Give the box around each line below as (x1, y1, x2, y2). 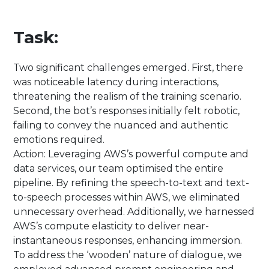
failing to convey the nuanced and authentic (13, 119, 229, 131)
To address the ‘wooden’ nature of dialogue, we (13, 249, 243, 261)
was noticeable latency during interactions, (13, 76, 219, 88)
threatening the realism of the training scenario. (13, 91, 242, 103)
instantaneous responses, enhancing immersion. (13, 235, 243, 247)
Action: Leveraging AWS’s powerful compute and (13, 148, 249, 160)
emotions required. (13, 134, 105, 146)
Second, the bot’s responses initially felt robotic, (13, 105, 240, 117)
